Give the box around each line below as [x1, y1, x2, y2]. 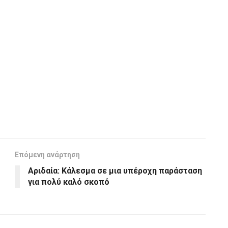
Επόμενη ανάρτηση [15, 150, 80, 159]
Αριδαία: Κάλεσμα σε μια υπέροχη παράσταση [28, 165, 202, 176]
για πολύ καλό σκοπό [28, 177, 109, 187]
